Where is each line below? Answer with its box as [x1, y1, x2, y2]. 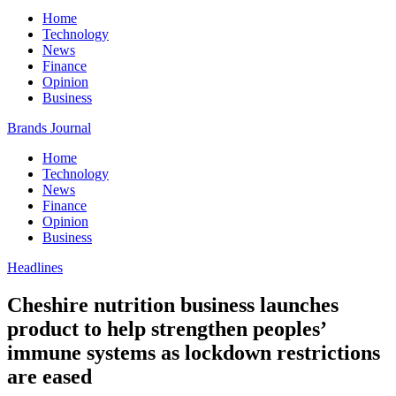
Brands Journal [7, 120, 91, 135]
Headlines [7, 260, 63, 275]
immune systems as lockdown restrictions [7, 340, 380, 364]
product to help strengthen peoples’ [7, 316, 325, 340]
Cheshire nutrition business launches [7, 293, 339, 316]
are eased [7, 364, 92, 388]
